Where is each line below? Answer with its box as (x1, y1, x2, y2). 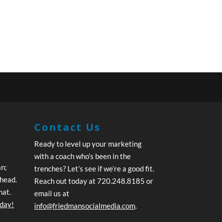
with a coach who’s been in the (34, 152, 131, 161)
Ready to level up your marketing (34, 139, 142, 149)
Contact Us (34, 120, 101, 134)
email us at (34, 189, 69, 198)
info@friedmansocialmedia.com (34, 201, 135, 211)
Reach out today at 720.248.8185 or (34, 176, 153, 186)
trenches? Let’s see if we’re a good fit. (34, 164, 154, 173)
